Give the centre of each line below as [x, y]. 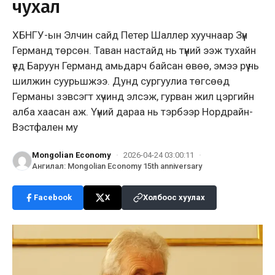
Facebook [53, 197]
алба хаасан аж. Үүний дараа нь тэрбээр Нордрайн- [133, 111]
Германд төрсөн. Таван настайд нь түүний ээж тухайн [134, 50]
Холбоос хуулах [174, 197]
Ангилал [48, 166]
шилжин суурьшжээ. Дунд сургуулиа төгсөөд [121, 81]
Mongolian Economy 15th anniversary [135, 166]
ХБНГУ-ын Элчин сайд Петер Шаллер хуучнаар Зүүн [130, 35]
